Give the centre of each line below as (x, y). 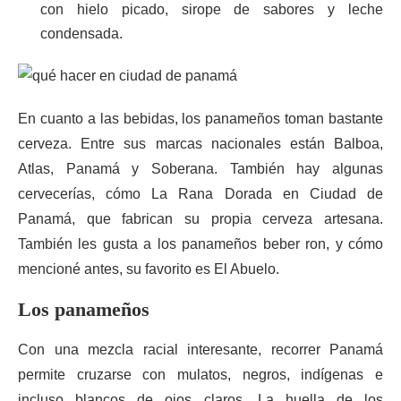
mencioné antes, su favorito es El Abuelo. (149, 269)
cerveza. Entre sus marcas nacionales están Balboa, (200, 144)
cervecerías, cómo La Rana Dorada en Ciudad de (200, 194)
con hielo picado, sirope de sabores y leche (212, 9)
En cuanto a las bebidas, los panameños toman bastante (200, 119)
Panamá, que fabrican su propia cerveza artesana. (200, 219)
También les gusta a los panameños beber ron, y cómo (200, 244)
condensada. (81, 34)
